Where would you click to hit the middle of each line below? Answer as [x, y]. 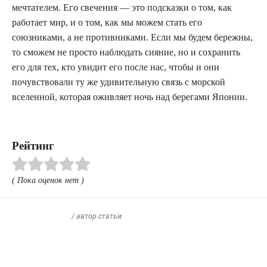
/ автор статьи [97, 216]
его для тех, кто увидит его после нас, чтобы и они [116, 67]
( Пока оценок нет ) [48, 180]
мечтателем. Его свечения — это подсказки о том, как [122, 7]
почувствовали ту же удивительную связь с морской [119, 82]
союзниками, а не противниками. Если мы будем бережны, [132, 37]
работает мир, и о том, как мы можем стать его [107, 22]
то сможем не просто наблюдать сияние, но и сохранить [126, 52]
